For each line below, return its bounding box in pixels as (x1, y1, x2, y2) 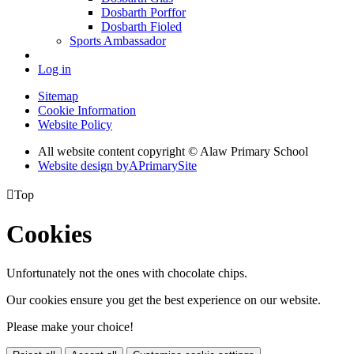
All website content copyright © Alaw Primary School (38, 144, 308, 158)
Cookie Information (38, 103, 136, 117)
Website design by (38, 158, 129, 172)
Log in (38, 62, 71, 76)
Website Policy (38, 117, 112, 131)
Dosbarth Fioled (101, 19, 182, 33)
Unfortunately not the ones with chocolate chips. (6, 265, 247, 280)
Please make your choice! (6, 319, 134, 333)
